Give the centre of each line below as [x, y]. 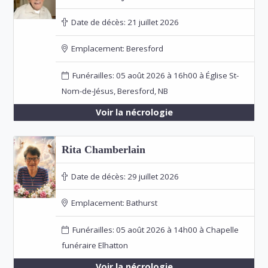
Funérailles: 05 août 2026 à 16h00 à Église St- [153, 76]
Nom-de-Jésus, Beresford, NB [115, 91]
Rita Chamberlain [103, 150]
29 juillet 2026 [152, 176]
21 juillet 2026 [152, 22]
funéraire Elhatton [95, 245]
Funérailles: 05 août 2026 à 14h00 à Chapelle [153, 229]
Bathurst [141, 203]
